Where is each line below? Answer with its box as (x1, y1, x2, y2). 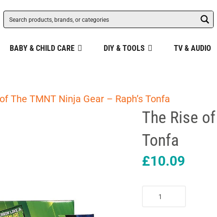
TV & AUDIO (173, 44, 211, 53)
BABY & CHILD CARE (9, 44, 75, 53)
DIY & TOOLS (103, 44, 145, 53)
